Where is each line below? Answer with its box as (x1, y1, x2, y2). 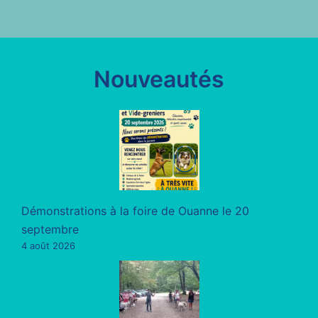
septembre (21, 221, 79, 236)
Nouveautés (94, 65, 224, 93)
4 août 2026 (21, 239, 75, 251)
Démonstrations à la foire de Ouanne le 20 (21, 203, 249, 218)
